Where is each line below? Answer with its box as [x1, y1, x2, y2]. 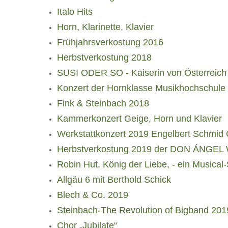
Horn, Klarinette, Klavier [57, 22, 154, 32]
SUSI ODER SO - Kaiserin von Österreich [57, 68, 226, 78]
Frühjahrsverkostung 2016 [57, 37, 163, 47]
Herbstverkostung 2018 [57, 52, 152, 63]
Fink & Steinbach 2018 [57, 98, 149, 108]
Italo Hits [57, 7, 93, 17]
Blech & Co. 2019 [57, 190, 128, 200]
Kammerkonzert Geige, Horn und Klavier [57, 113, 222, 124]
